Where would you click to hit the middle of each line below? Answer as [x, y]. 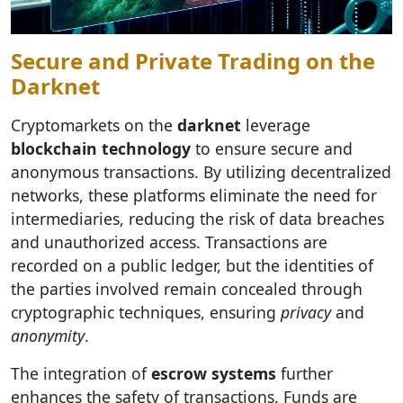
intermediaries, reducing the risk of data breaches [197, 219]
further [304, 373]
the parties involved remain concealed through [187, 289]
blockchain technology [101, 148]
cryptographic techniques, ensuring [146, 312]
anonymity [48, 336]
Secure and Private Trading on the [193, 61]
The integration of [81, 373]
